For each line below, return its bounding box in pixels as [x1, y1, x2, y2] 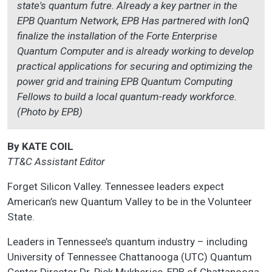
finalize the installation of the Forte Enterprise [17, 30, 217, 42]
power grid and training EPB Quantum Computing [17, 75, 233, 88]
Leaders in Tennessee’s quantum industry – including [7, 236, 248, 248]
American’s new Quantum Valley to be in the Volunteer [7, 195, 252, 208]
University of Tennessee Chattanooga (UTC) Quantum [7, 251, 252, 263]
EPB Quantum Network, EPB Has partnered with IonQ [17, 15, 249, 27]
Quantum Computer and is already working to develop [17, 45, 254, 58]
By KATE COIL [7, 140, 73, 153]
